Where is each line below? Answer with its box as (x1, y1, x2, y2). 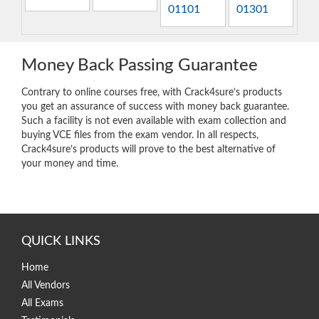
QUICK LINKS (21, 234, 100, 248)
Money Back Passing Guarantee (21, 56, 258, 74)
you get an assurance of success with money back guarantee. (21, 101, 289, 112)
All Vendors (21, 280, 70, 291)
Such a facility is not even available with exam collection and (21, 115, 286, 126)
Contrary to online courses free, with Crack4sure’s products (21, 87, 282, 98)
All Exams (21, 298, 63, 308)
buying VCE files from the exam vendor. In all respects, (21, 130, 258, 140)
